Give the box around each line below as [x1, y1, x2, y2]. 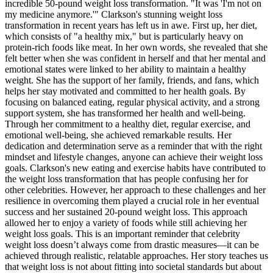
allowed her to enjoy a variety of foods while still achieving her [5, 217, 247, 228]
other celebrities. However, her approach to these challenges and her [5, 184, 266, 195]
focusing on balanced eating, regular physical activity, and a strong [5, 96, 260, 107]
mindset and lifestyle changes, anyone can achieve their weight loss [5, 151, 263, 162]
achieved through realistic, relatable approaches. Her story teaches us [5, 250, 268, 261]
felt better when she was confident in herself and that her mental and [5, 52, 266, 63]
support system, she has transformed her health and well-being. [5, 107, 246, 118]
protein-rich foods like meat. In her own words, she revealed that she [5, 41, 268, 52]
